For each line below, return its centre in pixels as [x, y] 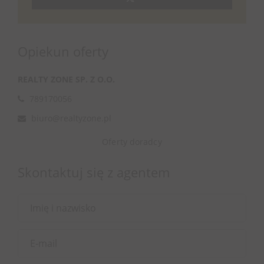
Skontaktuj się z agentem [94, 172]
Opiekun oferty [63, 51]
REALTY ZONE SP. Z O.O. [66, 79]
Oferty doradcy [132, 142]
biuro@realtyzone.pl [71, 118]
